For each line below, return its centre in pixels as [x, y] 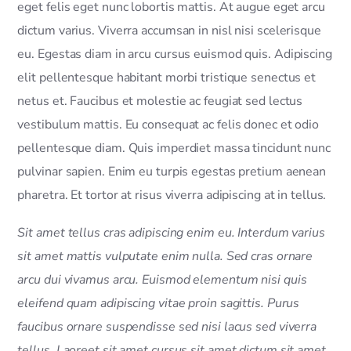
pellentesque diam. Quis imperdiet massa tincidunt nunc [174, 148]
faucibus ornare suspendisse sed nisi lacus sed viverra [167, 326]
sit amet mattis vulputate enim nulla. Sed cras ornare [165, 256]
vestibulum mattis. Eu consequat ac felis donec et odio [168, 124]
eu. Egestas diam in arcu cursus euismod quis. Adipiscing [175, 54]
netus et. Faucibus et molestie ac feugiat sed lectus [160, 101]
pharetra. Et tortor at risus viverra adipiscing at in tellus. [172, 195]
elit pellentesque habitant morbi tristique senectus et [167, 77]
